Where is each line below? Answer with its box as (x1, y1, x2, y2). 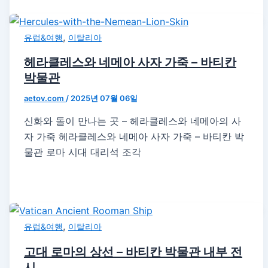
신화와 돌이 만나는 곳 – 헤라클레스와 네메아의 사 (23, 115, 241, 127)
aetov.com (23, 93, 66, 103)
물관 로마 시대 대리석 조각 (23, 146, 141, 159)
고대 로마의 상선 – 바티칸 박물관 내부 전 (23, 245, 242, 259)
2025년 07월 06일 (70, 93, 138, 103)
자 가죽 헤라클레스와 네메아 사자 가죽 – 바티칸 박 (23, 130, 244, 143)
